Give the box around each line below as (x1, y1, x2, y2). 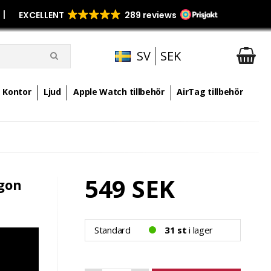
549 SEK (85, 172, 175, 205)
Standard (94, 224, 131, 236)
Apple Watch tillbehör (73, 86, 165, 97)
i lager (186, 224, 214, 236)
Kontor (2, 86, 31, 97)
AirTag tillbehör (177, 86, 243, 97)
